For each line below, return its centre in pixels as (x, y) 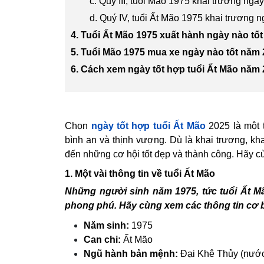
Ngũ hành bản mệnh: (131, 254)
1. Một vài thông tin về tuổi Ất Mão (140, 174)
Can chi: (102, 240)
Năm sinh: (106, 225)
